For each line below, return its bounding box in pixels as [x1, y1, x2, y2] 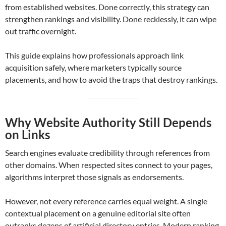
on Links [5, 127, 50, 142]
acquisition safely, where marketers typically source [5, 63, 182, 73]
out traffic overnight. [5, 26, 76, 36]
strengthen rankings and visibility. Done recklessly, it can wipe [5, 14, 216, 24]
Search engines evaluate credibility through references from [5, 148, 210, 158]
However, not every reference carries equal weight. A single [5, 196, 207, 206]
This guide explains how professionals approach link [5, 50, 184, 61]
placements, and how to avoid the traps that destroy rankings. [5, 75, 217, 85]
